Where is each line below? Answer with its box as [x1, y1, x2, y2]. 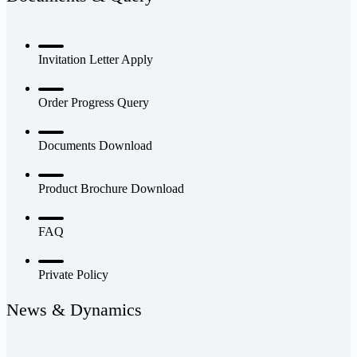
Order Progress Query [38, 95, 149, 109]
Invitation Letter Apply [38, 52, 153, 66]
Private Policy [38, 267, 108, 281]
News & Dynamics [6, 299, 142, 320]
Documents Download [38, 138, 152, 152]
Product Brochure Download [38, 181, 184, 195]
